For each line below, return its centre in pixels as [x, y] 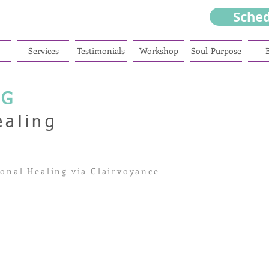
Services [43, 51]
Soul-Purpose [216, 51]
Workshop [159, 51]
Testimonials [101, 51]
